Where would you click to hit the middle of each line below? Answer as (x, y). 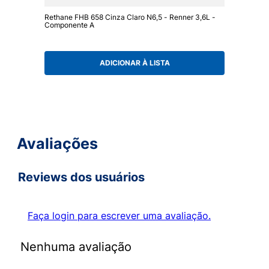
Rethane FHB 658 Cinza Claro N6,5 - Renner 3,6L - (130, 17)
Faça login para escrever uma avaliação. (119, 216)
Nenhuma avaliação (76, 247)
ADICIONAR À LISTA (134, 63)
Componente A (69, 25)
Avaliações (57, 144)
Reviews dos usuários (81, 177)
